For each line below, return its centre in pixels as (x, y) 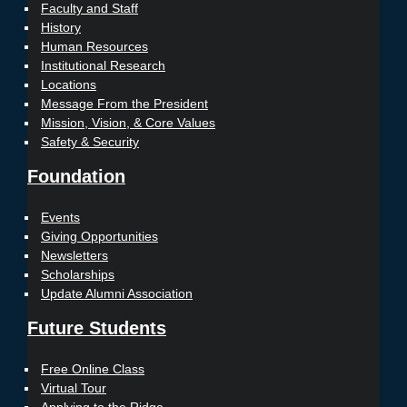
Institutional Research (103, 66)
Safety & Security (90, 142)
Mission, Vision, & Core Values (128, 123)
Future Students (97, 328)
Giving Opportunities (99, 237)
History (61, 28)
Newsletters (74, 256)
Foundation (76, 177)
